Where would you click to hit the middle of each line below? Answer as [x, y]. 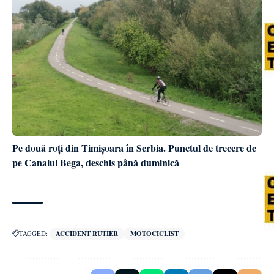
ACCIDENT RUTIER [87, 234]
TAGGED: [33, 234]
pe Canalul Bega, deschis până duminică [96, 163]
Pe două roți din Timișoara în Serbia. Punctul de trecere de [134, 148]
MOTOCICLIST [154, 234]
